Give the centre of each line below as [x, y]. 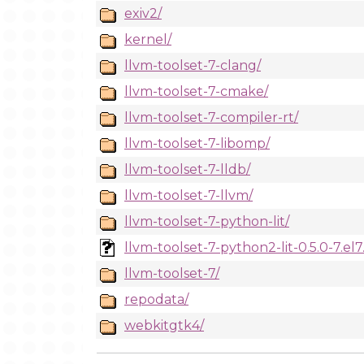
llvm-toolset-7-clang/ [193, 65]
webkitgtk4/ [164, 325]
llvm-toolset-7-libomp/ [197, 143]
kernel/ [148, 39]
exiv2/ [143, 13]
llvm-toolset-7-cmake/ [196, 91]
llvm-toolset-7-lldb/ [187, 169]
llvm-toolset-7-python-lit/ [207, 221]
